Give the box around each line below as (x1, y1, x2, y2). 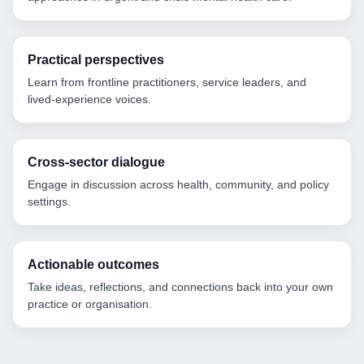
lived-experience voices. (28, 93, 151, 106)
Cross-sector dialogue (28, 155, 165, 170)
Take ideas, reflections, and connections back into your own (28, 280, 333, 294)
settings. (28, 195, 71, 209)
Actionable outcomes (28, 258, 159, 272)
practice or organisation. (28, 297, 152, 311)
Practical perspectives (28, 53, 164, 67)
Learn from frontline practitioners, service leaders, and (28, 76, 306, 89)
